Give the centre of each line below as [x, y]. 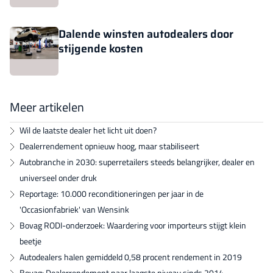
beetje [30, 241]
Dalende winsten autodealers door [146, 34]
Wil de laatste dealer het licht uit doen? [88, 130]
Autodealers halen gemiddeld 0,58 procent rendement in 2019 [131, 257]
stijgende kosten [101, 49]
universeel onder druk [58, 178]
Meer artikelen [47, 107]
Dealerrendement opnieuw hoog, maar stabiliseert [109, 146]
